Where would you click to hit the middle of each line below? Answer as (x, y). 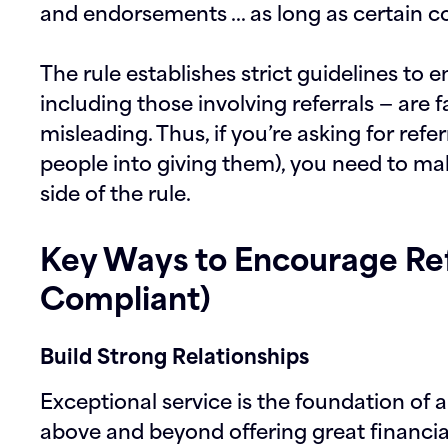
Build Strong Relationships (174, 354)
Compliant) (125, 295)
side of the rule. (115, 191)
